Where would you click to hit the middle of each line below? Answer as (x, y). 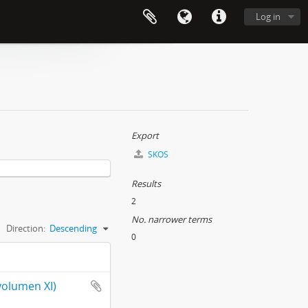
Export (145, 135)
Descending (73, 228)
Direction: (26, 228)
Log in (268, 16)
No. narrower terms (172, 219)
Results (146, 184)
